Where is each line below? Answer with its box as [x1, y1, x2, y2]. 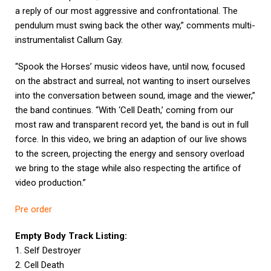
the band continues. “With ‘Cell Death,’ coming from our [15, 105, 233, 116]
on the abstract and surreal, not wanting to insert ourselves [15, 76, 250, 87]
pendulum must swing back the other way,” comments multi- [15, 20, 255, 31]
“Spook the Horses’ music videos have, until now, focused [15, 61, 245, 73]
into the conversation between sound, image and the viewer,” [15, 90, 255, 102]
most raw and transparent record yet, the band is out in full [15, 119, 249, 131]
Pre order [15, 204, 52, 215]
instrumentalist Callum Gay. [15, 34, 123, 46]
